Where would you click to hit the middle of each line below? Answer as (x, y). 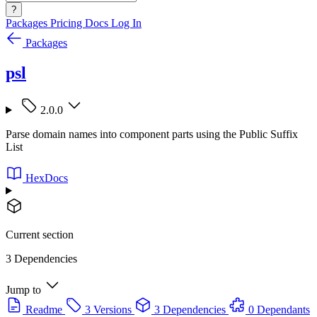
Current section (40, 234)
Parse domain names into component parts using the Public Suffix (152, 134)
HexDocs (47, 178)
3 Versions (108, 309)
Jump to (23, 289)
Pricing (68, 23)
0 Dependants (279, 309)
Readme (44, 309)
